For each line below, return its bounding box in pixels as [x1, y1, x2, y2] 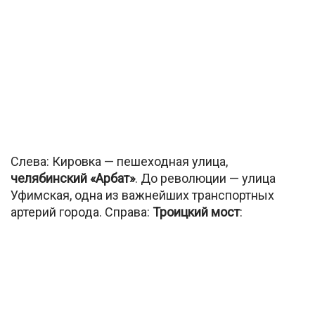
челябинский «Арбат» [11, 171, 135, 186]
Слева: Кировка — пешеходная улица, [11, 154, 228, 169]
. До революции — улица [135, 171, 276, 186]
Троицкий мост [153, 205, 240, 220]
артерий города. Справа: [11, 205, 153, 220]
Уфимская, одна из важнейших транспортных [11, 188, 274, 203]
